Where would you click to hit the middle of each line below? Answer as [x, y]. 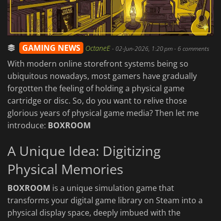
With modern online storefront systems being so [98, 64]
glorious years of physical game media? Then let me [103, 113]
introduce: [28, 126]
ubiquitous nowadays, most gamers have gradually [102, 76]
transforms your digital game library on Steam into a [105, 201]
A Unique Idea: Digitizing [84, 151]
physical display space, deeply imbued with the [94, 213]
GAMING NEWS [51, 48]
